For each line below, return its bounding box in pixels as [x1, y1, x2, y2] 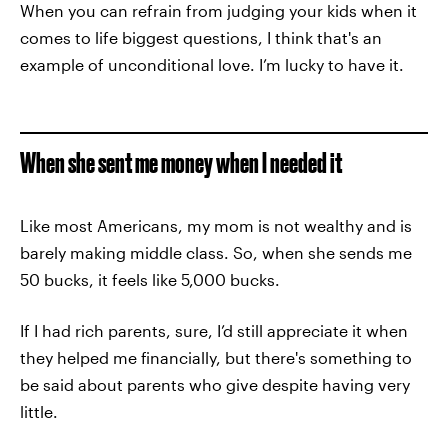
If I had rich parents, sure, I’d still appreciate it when [20, 321, 408, 340]
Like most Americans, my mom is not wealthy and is [20, 216, 412, 235]
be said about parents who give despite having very [20, 375, 410, 394]
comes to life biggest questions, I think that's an [20, 28, 382, 47]
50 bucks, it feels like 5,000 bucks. [20, 270, 280, 289]
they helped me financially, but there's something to [20, 348, 412, 367]
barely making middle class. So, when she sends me [20, 243, 412, 262]
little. [20, 402, 58, 421]
